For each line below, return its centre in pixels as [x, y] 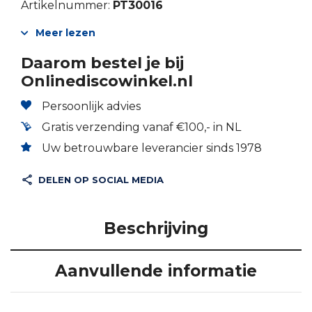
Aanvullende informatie [156, 271]
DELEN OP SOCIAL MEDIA [101, 180]
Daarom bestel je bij [102, 63]
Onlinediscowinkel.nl [107, 81]
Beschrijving [156, 229]
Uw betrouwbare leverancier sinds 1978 [152, 148]
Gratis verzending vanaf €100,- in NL [141, 127]
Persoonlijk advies [91, 107]
